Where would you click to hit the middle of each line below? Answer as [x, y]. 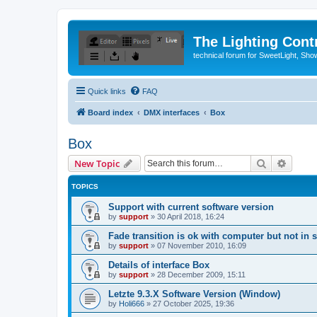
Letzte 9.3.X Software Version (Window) [194, 294]
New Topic [97, 163]
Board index [110, 112]
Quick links [107, 91]
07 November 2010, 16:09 [202, 245]
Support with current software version [191, 207]
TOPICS [85, 186]
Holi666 [132, 303]
